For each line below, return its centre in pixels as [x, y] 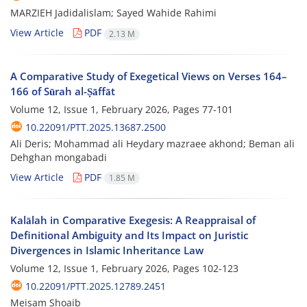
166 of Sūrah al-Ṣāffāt [63, 91]
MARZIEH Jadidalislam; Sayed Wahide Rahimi [113, 13]
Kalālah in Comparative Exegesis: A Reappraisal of [133, 220]
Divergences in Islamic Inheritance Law [107, 250]
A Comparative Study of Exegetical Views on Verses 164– [149, 76]
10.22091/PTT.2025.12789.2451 [96, 286]
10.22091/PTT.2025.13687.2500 [96, 127]
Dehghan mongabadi [59, 157]
